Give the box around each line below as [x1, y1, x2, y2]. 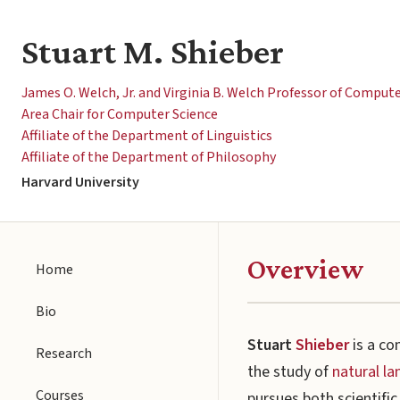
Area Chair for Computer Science [21, 104, 218, 124]
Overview [247, 253, 363, 285]
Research [36, 344, 92, 363]
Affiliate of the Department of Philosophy [21, 147, 276, 167]
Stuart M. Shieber [21, 31, 284, 71]
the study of [247, 361, 332, 383]
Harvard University [21, 172, 139, 192]
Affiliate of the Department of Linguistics [21, 126, 272, 146]
